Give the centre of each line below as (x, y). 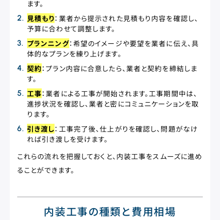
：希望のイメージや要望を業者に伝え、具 (134, 43)
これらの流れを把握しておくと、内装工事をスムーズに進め (110, 156)
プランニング (48, 43)
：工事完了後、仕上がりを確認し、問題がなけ (126, 129)
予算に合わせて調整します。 (71, 28)
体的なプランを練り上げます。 (74, 54)
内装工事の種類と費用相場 (110, 211)
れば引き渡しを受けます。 (68, 139)
